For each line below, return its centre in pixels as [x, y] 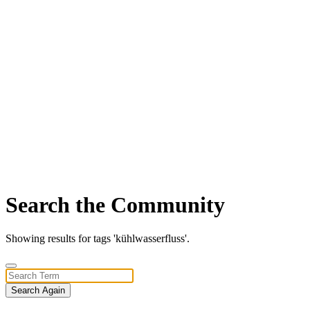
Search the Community [115, 204]
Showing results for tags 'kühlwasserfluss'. [98, 239]
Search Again [38, 291]
